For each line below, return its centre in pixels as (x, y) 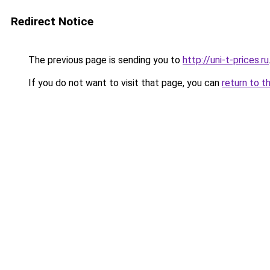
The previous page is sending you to (104, 60)
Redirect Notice (52, 21)
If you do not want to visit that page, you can (124, 83)
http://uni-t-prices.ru (226, 60)
